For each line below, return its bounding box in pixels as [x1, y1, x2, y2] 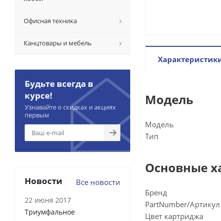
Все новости [76, 177, 120, 187]
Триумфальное [25, 207, 75, 217]
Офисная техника [24, 16, 77, 25]
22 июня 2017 [25, 195, 71, 205]
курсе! [25, 90, 52, 101]
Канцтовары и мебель [24, 38, 92, 47]
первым [25, 110, 49, 119]
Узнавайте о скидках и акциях [25, 103, 116, 111]
